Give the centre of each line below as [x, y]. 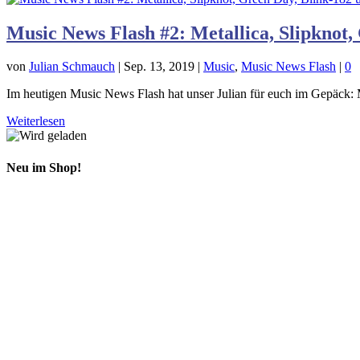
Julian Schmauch [72, 67]
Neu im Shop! [44, 167]
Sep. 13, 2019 [159, 67]
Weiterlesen [36, 121]
